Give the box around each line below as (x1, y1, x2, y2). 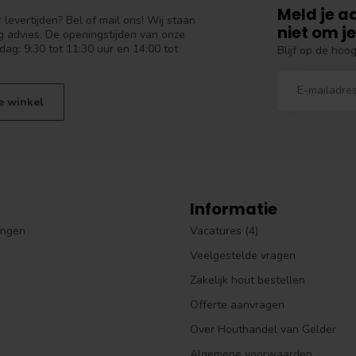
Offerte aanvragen (190, 297, 284, 313)
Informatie (190, 198, 277, 221)
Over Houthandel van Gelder (190, 322, 336, 338)
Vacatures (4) (190, 223, 258, 239)
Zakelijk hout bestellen (190, 273, 305, 288)
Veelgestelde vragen (190, 248, 296, 264)
